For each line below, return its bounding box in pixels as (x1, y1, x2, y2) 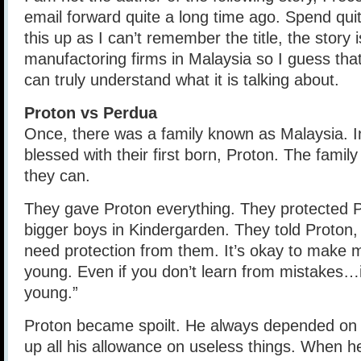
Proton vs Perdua (24, 104, 157, 122)
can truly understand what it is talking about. (24, 71, 339, 89)
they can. (24, 167, 90, 185)
